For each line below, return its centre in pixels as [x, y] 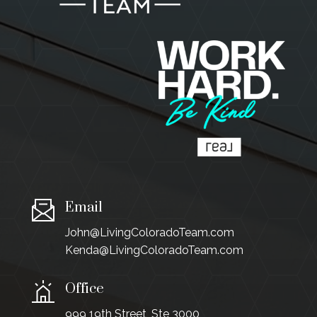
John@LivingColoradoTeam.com [149, 232]
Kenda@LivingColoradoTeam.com [154, 250]
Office [84, 289]
